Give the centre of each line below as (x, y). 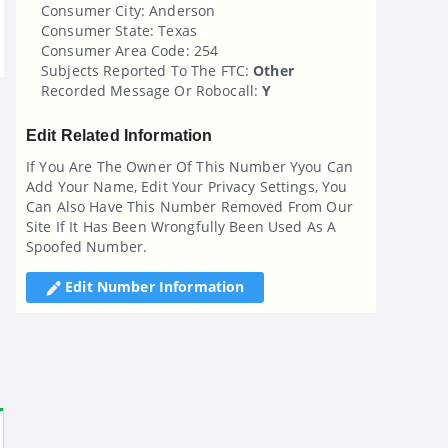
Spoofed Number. (87, 246)
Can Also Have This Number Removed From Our (189, 206)
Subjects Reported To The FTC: (147, 70)
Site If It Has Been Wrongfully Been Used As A (181, 226)
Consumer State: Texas (119, 30)
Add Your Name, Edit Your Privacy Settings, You (187, 186)
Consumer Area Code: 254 (130, 50)
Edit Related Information (119, 135)
